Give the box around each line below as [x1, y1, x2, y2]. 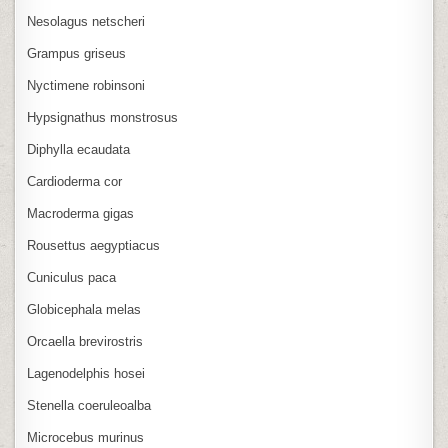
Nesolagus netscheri [27, 13, 146, 29]
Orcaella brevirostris [27, 333, 144, 349]
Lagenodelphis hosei [27, 365, 146, 381]
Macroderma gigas [27, 205, 135, 221]
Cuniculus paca [27, 269, 117, 285]
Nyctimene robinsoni [27, 77, 146, 93]
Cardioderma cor [27, 173, 123, 189]
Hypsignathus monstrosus [27, 109, 179, 125]
